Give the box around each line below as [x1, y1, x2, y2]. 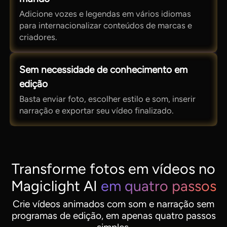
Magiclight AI [11, 177, 97, 195]
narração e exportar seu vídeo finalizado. [19, 105, 174, 116]
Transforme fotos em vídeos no [12, 160, 215, 178]
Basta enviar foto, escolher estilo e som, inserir [19, 94, 196, 104]
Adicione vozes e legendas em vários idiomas [19, 9, 192, 19]
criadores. [19, 32, 57, 43]
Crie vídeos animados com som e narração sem [13, 198, 214, 210]
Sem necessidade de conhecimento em [19, 63, 188, 75]
